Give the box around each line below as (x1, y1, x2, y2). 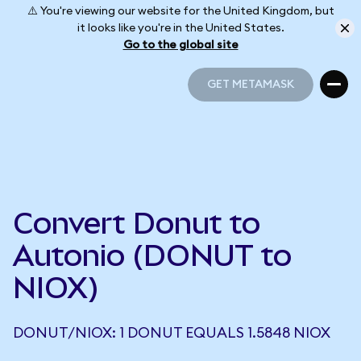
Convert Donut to (13, 206, 260, 240)
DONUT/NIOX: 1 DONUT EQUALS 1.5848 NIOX (13, 326, 330, 340)
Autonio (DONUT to (13, 239, 292, 272)
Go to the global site (122, 39, 239, 51)
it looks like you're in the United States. (77, 22, 284, 34)
